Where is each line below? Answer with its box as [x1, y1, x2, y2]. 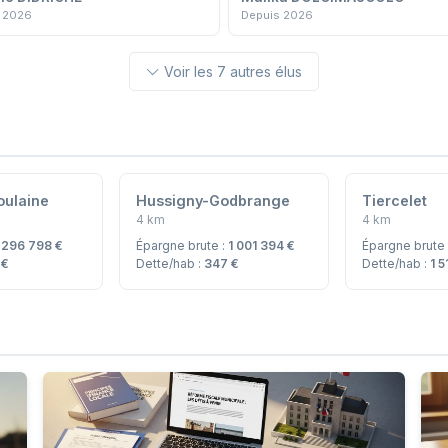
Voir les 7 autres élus [164, 62, 302, 80]
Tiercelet [362, 191, 428, 209]
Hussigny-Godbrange [135, 191, 290, 209]
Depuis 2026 [241, 7, 313, 22]
